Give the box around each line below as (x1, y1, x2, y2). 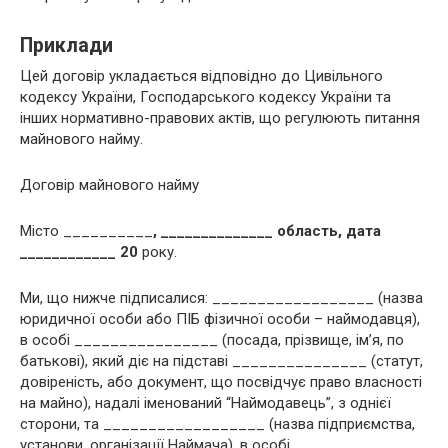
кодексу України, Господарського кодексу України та (20, 87, 391, 106)
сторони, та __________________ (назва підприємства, (20, 414, 415, 433)
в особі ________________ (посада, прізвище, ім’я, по (20, 330, 404, 349)
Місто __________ (20, 221, 153, 240)
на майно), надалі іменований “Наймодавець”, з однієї (20, 393, 391, 412)
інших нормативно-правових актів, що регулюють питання (20, 108, 420, 127)
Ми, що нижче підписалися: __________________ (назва (20, 288, 423, 307)
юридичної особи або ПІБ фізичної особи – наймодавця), (20, 309, 420, 328)
